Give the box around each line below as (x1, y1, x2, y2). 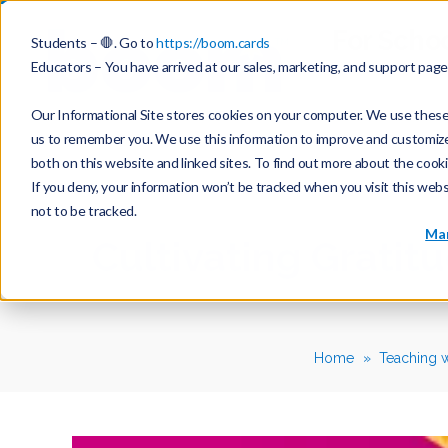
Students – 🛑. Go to (30, 33, 156, 51)
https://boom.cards (156, 33, 270, 51)
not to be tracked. (30, 201, 137, 219)
